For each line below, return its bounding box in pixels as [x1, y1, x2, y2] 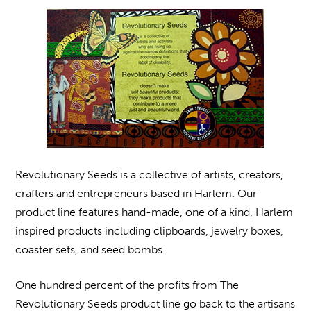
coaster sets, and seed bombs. [15, 243, 166, 256]
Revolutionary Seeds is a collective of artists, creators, [15, 168, 284, 181]
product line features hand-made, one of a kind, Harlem [15, 205, 294, 219]
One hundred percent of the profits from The [15, 278, 239, 292]
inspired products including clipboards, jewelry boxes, [15, 224, 284, 237]
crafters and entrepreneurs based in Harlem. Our [15, 187, 258, 200]
